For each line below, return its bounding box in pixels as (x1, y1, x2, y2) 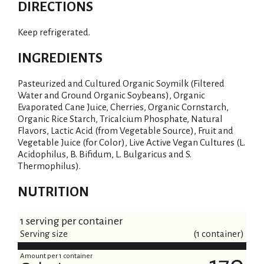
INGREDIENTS (18, 51, 103, 65)
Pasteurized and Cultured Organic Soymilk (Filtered (18, 78, 225, 88)
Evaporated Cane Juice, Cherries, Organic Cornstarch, (18, 102, 229, 112)
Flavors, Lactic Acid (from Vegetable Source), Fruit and (18, 126, 233, 136)
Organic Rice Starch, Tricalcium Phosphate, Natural (18, 114, 223, 124)
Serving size (20, 229, 68, 239)
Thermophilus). (18, 161, 81, 171)
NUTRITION (18, 184, 89, 199)
